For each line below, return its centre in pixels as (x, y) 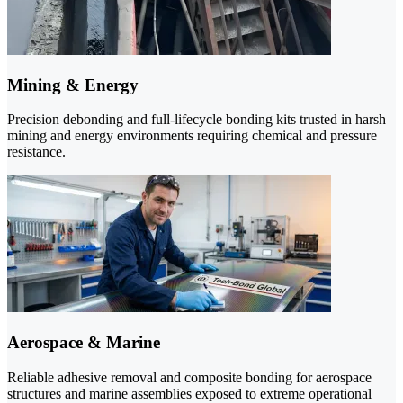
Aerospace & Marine (84, 342)
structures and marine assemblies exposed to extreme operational (189, 393)
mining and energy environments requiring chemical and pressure (192, 136)
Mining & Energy (73, 85)
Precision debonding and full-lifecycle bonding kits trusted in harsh (197, 120)
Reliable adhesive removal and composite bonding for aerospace (189, 377)
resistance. (36, 152)
